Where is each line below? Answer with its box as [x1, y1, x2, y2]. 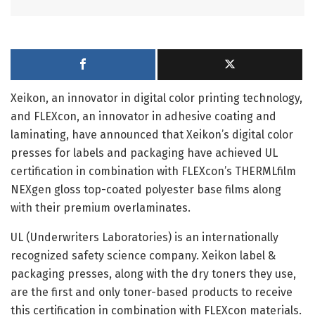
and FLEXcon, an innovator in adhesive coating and [11, 109, 276, 123]
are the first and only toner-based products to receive [11, 285, 292, 299]
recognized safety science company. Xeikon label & [11, 248, 276, 262]
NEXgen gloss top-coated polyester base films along [11, 182, 281, 196]
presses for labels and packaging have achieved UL [11, 146, 278, 160]
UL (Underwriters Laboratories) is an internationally [11, 230, 278, 244]
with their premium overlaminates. [11, 200, 191, 214]
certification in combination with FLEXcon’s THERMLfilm [11, 164, 296, 178]
